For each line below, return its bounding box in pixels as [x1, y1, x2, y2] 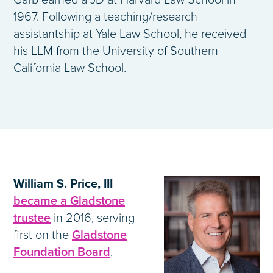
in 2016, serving [51, 211, 135, 226]
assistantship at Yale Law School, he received [13, 27, 246, 42]
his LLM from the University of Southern [13, 44, 218, 59]
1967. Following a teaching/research [13, 10, 197, 25]
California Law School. [13, 61, 126, 76]
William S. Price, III [13, 177, 113, 192]
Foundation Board [13, 245, 110, 260]
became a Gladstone [13, 194, 125, 209]
